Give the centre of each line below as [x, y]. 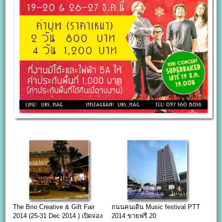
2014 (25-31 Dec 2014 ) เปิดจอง [58, 216]
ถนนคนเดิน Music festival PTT [156, 207]
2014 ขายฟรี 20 [134, 216]
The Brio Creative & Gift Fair [54, 207]
